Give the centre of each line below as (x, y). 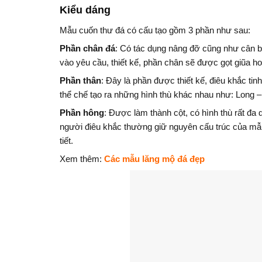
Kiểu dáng (85, 10)
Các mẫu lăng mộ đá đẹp (154, 158)
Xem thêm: (82, 158)
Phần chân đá (87, 48)
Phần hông (82, 112)
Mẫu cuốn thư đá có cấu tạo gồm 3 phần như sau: (155, 30)
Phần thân (80, 80)
